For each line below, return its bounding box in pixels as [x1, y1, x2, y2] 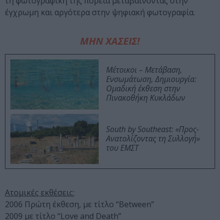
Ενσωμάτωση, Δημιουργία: [106, 74, 196, 85]
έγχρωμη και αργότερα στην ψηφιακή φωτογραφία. [5, 7, 195, 18]
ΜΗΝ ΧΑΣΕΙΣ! [80, 34, 140, 48]
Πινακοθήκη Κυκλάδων [106, 92, 185, 104]
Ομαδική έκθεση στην [106, 83, 180, 94]
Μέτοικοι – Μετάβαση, [106, 64, 182, 76]
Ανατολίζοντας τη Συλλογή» [106, 133, 200, 144]
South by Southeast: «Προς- [106, 124, 199, 135]
